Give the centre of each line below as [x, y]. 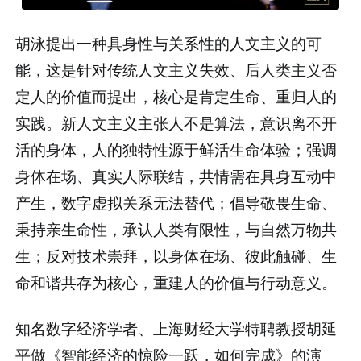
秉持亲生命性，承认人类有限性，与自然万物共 [176, 228]
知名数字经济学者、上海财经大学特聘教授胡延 [176, 327]
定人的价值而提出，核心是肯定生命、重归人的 [176, 95]
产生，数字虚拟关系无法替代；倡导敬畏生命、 [176, 201]
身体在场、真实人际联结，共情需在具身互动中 [176, 175]
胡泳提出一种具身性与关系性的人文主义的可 [169, 42]
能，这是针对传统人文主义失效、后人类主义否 [176, 68]
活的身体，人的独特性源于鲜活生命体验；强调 [176, 148]
